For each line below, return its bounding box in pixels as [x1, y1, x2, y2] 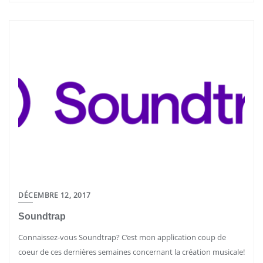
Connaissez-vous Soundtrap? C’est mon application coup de [18, 232, 226, 242]
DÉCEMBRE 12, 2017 [18, 190, 91, 200]
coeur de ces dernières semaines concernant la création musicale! [18, 247, 245, 257]
